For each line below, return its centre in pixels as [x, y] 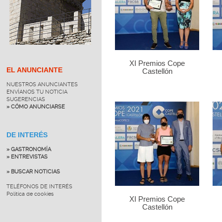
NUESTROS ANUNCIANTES [42, 84]
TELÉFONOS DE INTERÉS [39, 186]
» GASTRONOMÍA [28, 149]
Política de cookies [30, 194]
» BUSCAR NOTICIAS [33, 171]
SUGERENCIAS [26, 99]
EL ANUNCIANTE [34, 70]
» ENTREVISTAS [27, 157]
